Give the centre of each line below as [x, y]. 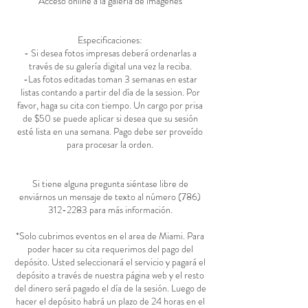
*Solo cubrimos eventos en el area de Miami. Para [110, 236]
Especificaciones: [110, 40]
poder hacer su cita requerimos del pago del [110, 249]
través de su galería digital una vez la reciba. [110, 66]
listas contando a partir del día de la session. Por [110, 92]
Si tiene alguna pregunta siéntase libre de [110, 184]
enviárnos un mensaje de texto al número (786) [110, 197]
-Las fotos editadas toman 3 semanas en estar [110, 79]
